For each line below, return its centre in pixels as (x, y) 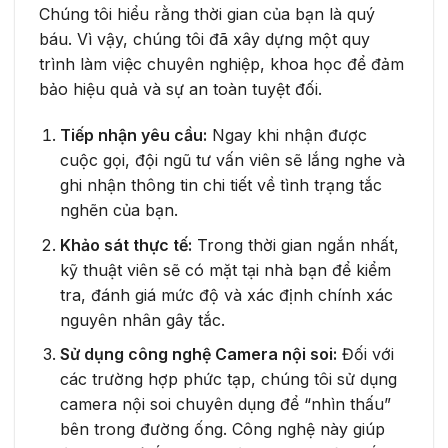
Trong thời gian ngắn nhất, (295, 244)
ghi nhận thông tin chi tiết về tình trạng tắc (220, 185)
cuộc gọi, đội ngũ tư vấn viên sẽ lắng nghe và (232, 160)
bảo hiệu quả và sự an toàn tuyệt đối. (180, 89)
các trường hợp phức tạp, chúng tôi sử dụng (228, 379)
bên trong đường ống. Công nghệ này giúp (222, 429)
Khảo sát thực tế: (125, 244)
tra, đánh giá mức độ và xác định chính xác (226, 294)
